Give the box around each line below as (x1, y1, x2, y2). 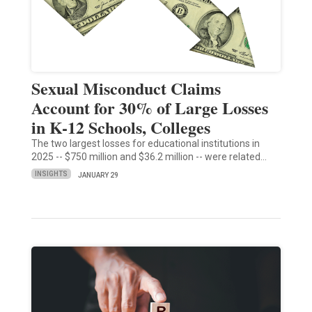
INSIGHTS (34, 170, 68, 178)
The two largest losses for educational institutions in (31, 137, 260, 149)
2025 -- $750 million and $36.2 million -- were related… (31, 150, 267, 162)
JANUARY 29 (77, 171, 118, 179)
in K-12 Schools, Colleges (31, 114, 210, 139)
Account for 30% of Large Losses (31, 95, 268, 120)
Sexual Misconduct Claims (31, 75, 221, 100)
